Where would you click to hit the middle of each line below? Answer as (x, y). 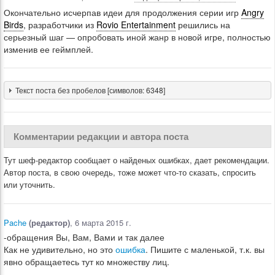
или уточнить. (29, 184)
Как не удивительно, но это (60, 249)
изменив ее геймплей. (48, 49)
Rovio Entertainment (136, 25)
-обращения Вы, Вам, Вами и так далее (84, 237)
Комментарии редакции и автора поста (101, 136)
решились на (203, 25)
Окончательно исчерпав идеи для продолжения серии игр (122, 12)
